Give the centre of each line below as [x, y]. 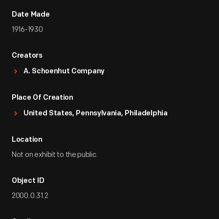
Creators [27, 56]
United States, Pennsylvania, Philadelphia [96, 114]
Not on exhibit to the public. [55, 155]
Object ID [28, 181]
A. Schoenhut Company [64, 72]
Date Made [31, 15]
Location [27, 140]
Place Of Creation [43, 98]
